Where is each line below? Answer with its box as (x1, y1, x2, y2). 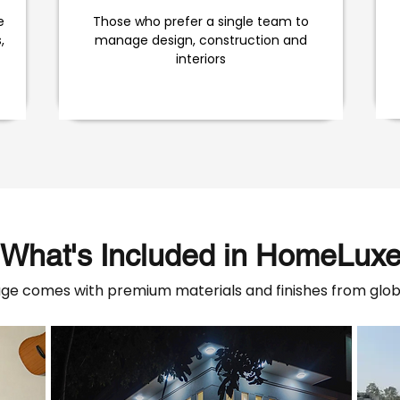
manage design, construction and (94, 31, 307, 49)
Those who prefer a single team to (92, 12, 309, 30)
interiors (175, 50, 226, 68)
